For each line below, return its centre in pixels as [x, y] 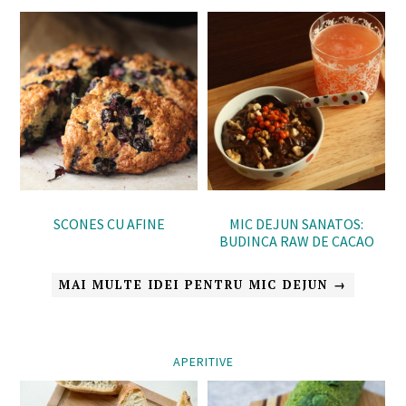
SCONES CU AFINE [110, 224]
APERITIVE [203, 362]
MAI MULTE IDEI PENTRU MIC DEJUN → [203, 285]
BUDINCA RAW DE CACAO [296, 242]
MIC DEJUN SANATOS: [297, 224]
